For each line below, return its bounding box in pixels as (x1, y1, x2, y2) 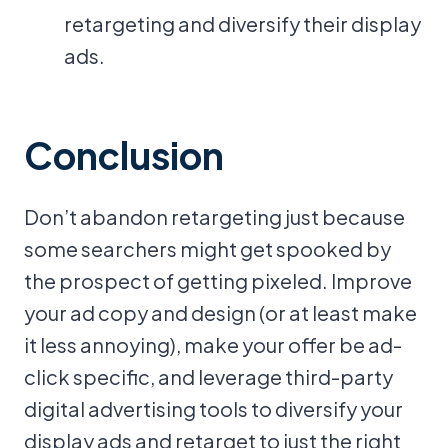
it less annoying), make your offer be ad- (24, 332, 402, 357)
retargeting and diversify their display (64, 11, 421, 36)
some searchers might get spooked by (24, 236, 391, 261)
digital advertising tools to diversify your (24, 396, 403, 421)
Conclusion (24, 131, 224, 178)
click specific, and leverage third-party (24, 364, 393, 389)
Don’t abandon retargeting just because (24, 204, 405, 229)
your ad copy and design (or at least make (24, 300, 417, 325)
